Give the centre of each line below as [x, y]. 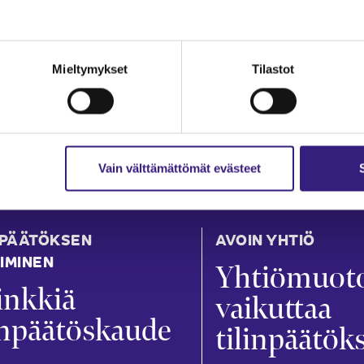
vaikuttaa [273, 308]
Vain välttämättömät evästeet [179, 168]
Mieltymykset [90, 69]
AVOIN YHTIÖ [265, 238]
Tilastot [273, 69]
